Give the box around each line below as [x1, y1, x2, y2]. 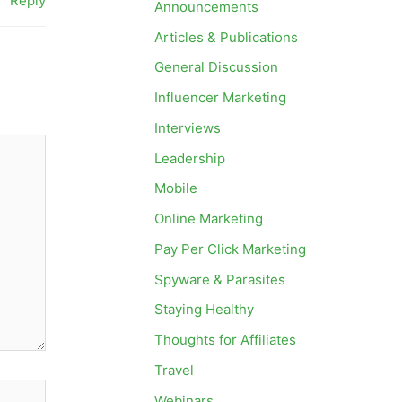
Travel [154, 361, 194, 379]
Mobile [154, 179, 197, 197]
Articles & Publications [154, 28, 298, 46]
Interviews [154, 118, 221, 136]
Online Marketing [154, 210, 263, 227]
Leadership [154, 149, 225, 167]
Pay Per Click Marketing [154, 240, 306, 258]
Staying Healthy [154, 301, 254, 319]
